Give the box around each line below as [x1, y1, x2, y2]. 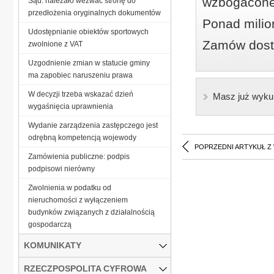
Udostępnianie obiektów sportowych [28, 27, 149, 36]
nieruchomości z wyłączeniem [28, 195, 128, 204]
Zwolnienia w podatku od [28, 183, 111, 192]
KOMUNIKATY [24, 240, 81, 250]
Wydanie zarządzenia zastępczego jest [28, 120, 158, 130]
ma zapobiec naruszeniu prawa [28, 70, 133, 80]
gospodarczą [28, 220, 72, 229]
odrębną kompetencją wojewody [28, 133, 136, 142]
